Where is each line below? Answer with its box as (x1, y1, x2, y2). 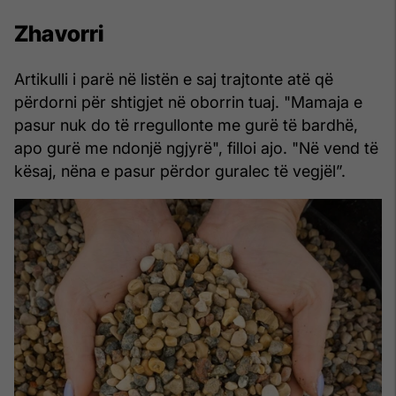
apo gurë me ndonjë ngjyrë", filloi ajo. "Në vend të (14, 138, 378, 157)
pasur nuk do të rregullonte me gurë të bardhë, (14, 115, 358, 134)
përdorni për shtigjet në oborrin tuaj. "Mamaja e (14, 92, 362, 111)
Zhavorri (14, 19, 104, 47)
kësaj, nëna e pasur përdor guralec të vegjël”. (14, 161, 346, 180)
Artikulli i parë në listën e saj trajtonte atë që (14, 69, 333, 88)
